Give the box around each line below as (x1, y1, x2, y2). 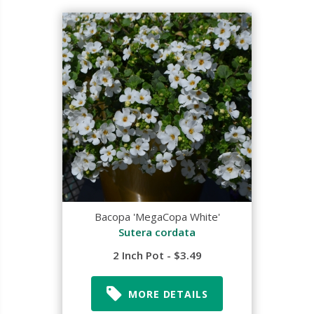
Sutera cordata (118, 225, 196, 239)
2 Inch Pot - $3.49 (112, 248, 202, 262)
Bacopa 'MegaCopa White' (94, 210, 220, 224)
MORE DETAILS (128, 287, 208, 301)
